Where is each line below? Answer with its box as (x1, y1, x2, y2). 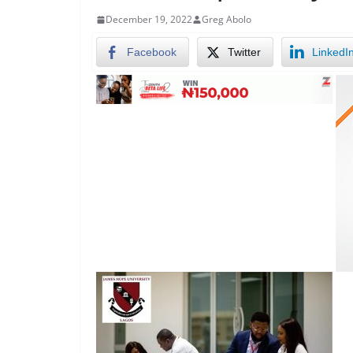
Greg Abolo (202, 13, 251, 26)
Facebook (127, 46, 176, 58)
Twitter (228, 46, 261, 58)
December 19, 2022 (106, 13, 192, 26)
